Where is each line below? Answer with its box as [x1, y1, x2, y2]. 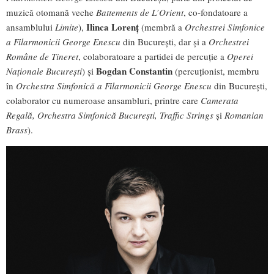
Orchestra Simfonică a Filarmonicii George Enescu [16, 80, 212, 92]
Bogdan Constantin [96, 64, 172, 78]
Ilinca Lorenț [86, 20, 139, 34]
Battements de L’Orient [96, 6, 183, 19]
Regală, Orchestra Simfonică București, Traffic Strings [6, 109, 216, 122]
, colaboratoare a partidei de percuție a [78, 50, 227, 63]
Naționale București [6, 65, 82, 78]
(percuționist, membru [172, 65, 259, 78]
